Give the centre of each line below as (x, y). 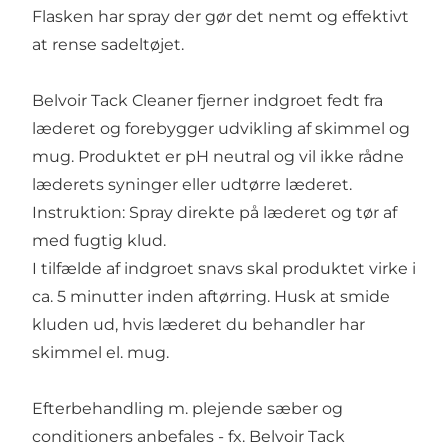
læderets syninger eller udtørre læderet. (193, 185)
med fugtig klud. (100, 241)
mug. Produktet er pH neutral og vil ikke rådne (217, 157)
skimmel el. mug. (100, 353)
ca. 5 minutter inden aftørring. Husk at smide (210, 297)
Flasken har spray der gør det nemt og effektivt (220, 17)
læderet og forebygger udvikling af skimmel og (220, 129)
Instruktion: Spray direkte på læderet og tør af (214, 213)
